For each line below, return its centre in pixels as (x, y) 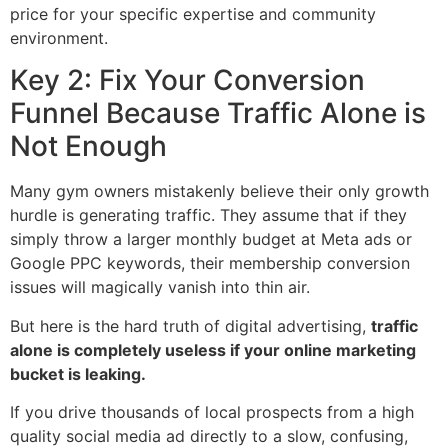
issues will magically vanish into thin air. (160, 287)
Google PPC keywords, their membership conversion (210, 263)
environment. (59, 38)
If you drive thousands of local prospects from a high (212, 412)
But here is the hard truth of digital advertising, (190, 325)
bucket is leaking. (78, 373)
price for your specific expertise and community (193, 14)
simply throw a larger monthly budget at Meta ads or (211, 239)
